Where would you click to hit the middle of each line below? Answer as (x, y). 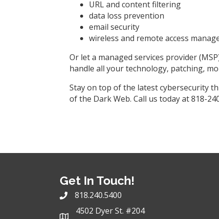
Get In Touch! (97, 180)
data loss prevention (127, 15)
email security (114, 27)
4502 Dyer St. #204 (110, 210)
